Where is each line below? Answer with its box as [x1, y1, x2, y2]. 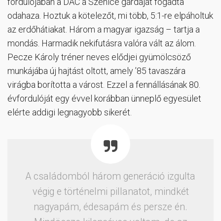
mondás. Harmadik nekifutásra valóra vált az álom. [7, 38, 196, 49]
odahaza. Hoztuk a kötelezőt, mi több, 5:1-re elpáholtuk [7, 10, 213, 21]
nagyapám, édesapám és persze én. [34, 201, 187, 213]
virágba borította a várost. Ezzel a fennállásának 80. [7, 79, 200, 90]
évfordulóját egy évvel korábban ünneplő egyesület [7, 93, 201, 104]
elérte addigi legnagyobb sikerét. [7, 107, 132, 118]
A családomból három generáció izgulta [26, 171, 195, 183]
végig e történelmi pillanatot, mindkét [32, 186, 189, 198]
